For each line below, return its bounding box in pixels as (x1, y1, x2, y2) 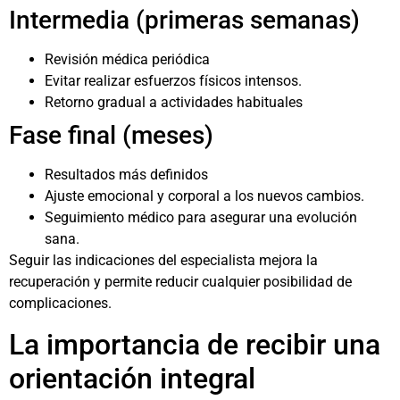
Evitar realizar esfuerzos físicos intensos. (45, 72, 302, 90)
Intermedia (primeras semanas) (9, 5, 360, 36)
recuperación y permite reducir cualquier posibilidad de (9, 273, 352, 291)
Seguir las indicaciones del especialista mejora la (9, 252, 318, 270)
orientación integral (9, 361, 255, 396)
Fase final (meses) (9, 121, 213, 151)
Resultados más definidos (45, 166, 208, 184)
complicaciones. (9, 295, 112, 312)
